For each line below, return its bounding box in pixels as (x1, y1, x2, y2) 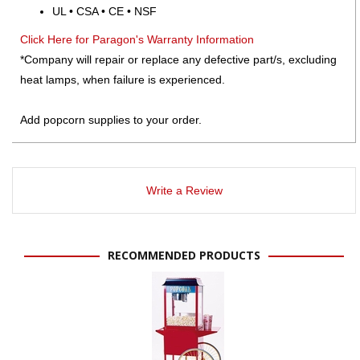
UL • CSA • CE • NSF (52, 4, 157, 18)
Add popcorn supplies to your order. (20, 112, 202, 126)
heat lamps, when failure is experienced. (20, 72, 225, 86)
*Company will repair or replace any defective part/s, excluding (20, 52, 337, 66)
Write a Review (145, 183, 223, 197)
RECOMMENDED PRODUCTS (108, 247, 260, 263)
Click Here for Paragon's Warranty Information (20, 32, 254, 46)
